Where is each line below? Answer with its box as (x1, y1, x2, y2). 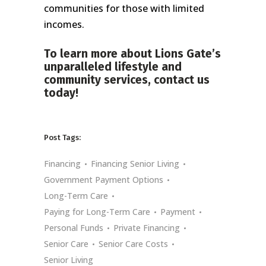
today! (44, 85, 78, 100)
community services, (44, 72, 154, 87)
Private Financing (113, 221, 180, 233)
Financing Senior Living (91, 157, 179, 169)
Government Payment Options (44, 173, 163, 185)
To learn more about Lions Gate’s (44, 46, 221, 61)
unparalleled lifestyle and (44, 59, 182, 74)
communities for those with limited (44, 1, 204, 15)
